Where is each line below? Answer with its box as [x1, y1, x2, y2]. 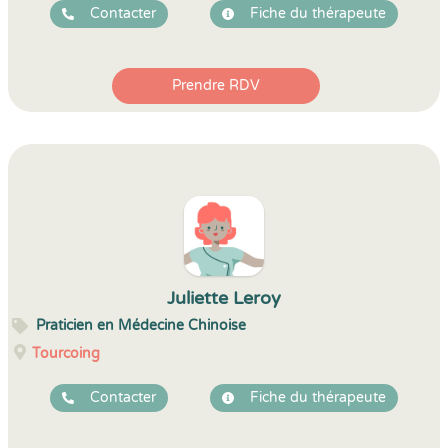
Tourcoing [32, 345, 100, 362]
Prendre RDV [172, 77, 260, 94]
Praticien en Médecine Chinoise [36, 317, 246, 334]
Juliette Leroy [167, 287, 281, 309]
